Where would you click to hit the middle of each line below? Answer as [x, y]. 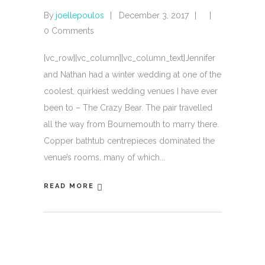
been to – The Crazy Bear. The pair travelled [128, 108]
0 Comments [69, 31]
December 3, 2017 [154, 15]
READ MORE [69, 186]
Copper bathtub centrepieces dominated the [129, 141]
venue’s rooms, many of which [102, 157]
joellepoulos [80, 15]
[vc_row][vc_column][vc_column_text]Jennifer [130, 58]
